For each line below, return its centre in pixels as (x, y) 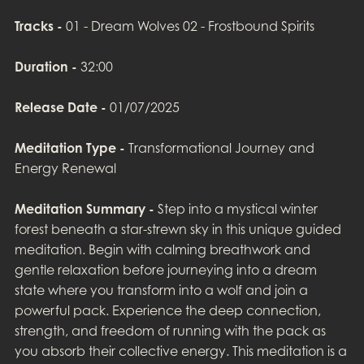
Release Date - (60, 108)
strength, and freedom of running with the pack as (170, 331)
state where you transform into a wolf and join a (161, 290)
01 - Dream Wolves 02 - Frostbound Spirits (188, 26)
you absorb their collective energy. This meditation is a (180, 351)
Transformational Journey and (219, 148)
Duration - (45, 67)
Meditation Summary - (84, 209)
